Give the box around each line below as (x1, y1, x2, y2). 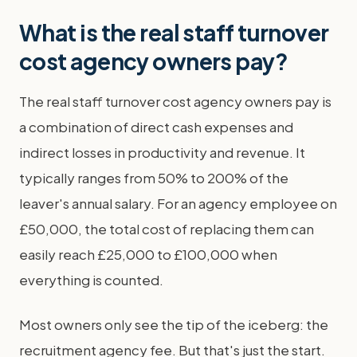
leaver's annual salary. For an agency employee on (19, 194, 337, 212)
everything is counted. (19, 271, 163, 288)
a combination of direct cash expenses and (19, 118, 293, 135)
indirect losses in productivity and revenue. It (19, 143, 305, 161)
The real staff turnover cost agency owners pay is (19, 92, 331, 110)
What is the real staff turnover (19, 18, 329, 46)
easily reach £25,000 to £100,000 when (19, 245, 277, 263)
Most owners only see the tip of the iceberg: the (19, 316, 328, 333)
